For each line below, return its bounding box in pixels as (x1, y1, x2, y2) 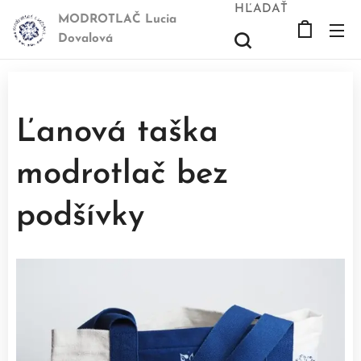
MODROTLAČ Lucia (58, 14, 176, 26)
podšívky (16, 201, 144, 233)
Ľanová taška (16, 117, 218, 149)
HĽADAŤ (234, 2, 288, 15)
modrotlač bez (16, 159, 228, 191)
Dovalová (58, 33, 113, 45)
